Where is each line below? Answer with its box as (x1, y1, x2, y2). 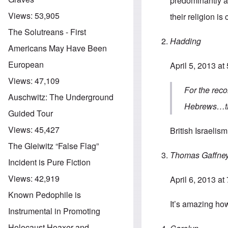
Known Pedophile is (8, 188, 81, 201)
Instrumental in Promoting (8, 205, 100, 217)
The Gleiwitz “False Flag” (8, 139, 99, 152)
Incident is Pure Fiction (8, 156, 91, 168)
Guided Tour (8, 107, 53, 119)
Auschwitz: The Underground (8, 91, 113, 103)
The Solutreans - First (8, 25, 86, 38)
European (8, 58, 44, 70)
